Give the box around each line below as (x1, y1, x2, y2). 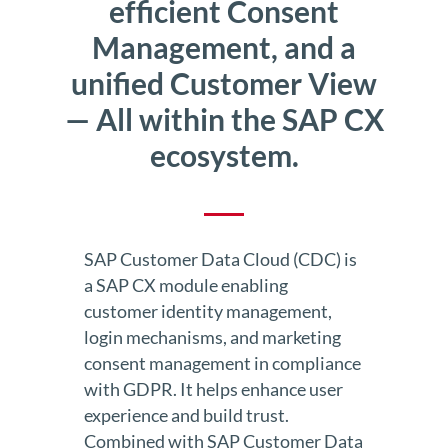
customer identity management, (84, 300, 332, 322)
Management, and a (92, 29, 356, 65)
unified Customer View (71, 65, 377, 101)
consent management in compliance (84, 352, 361, 374)
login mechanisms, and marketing (84, 326, 341, 348)
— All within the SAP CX (64, 101, 384, 137)
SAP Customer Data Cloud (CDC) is (84, 248, 357, 270)
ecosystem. (149, 137, 299, 173)
